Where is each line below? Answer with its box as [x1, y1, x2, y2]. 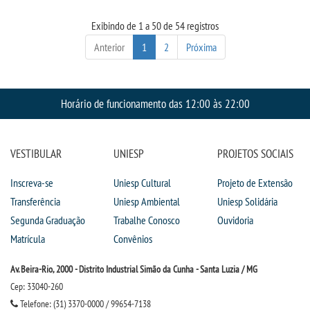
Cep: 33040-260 [10, 280, 63, 293]
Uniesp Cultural [113, 176, 172, 190]
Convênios [113, 232, 153, 246]
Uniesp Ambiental [113, 194, 181, 208]
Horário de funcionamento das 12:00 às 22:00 [60, 95, 250, 111]
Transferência [10, 194, 60, 208]
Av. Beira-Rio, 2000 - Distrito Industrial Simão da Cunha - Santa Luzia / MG [10, 263, 257, 275]
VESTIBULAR [10, 145, 62, 161]
